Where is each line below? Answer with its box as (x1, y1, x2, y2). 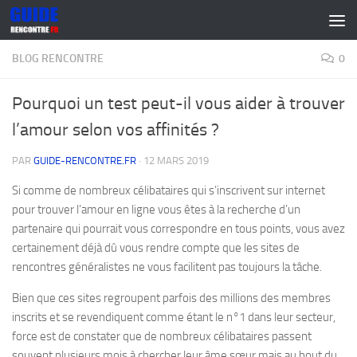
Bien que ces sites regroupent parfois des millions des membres (12, 291, 331, 305)
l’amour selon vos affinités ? (12, 120, 219, 140)
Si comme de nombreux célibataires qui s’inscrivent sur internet (12, 183, 325, 198)
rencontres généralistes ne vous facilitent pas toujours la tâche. (12, 260, 322, 274)
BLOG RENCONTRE (12, 52, 104, 65)
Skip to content (22, 15, 105, 30)
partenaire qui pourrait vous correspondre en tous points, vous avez (12, 222, 345, 236)
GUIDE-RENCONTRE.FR (33, 155, 136, 167)
